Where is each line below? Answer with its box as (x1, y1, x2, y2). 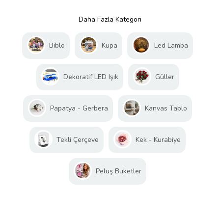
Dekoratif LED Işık (63, 72, 118, 82)
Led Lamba (154, 41, 188, 51)
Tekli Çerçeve (56, 135, 99, 145)
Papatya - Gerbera (50, 104, 108, 113)
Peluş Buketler (96, 166, 141, 176)
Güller (155, 72, 174, 82)
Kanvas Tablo (145, 104, 187, 113)
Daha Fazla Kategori (79, 15, 141, 25)
